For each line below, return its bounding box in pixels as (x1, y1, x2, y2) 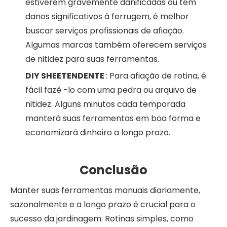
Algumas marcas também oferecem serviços (25, 39, 207, 51)
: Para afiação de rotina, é (106, 69, 206, 82)
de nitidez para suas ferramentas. (25, 53, 159, 65)
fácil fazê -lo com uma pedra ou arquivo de (25, 84, 197, 96)
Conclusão (80, 161, 147, 178)
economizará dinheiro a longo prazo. (25, 126, 170, 138)
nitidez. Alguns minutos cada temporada (25, 98, 185, 110)
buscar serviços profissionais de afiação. (25, 24, 184, 36)
